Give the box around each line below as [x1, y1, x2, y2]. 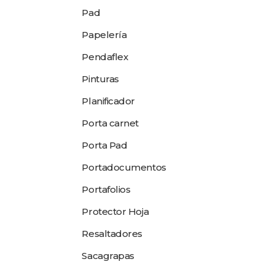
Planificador [82, 95, 136, 107]
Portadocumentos [82, 161, 166, 173]
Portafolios [82, 184, 131, 195]
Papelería [82, 29, 127, 41]
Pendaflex [82, 51, 128, 63]
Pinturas [82, 73, 119, 85]
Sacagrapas [82, 250, 134, 261]
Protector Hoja [82, 206, 149, 217]
